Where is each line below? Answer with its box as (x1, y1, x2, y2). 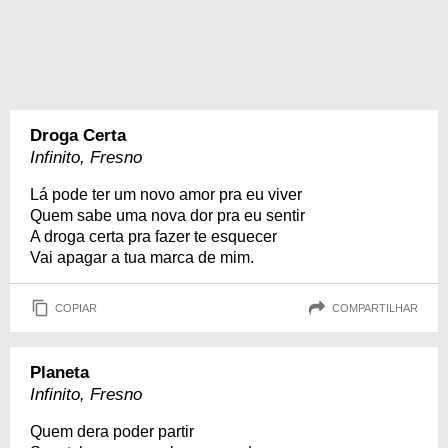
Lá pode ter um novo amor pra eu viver (30, 186, 302, 203)
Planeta (30, 363, 89, 382)
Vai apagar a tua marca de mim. (30, 249, 254, 266)
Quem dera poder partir (30, 423, 194, 440)
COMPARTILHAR (332, 301, 418, 314)
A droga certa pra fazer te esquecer (30, 228, 277, 245)
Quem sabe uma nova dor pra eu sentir (30, 207, 305, 224)
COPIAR (55, 301, 97, 314)
